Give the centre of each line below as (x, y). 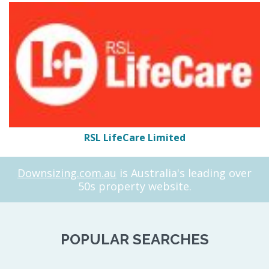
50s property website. (134, 186)
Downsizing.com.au (67, 173)
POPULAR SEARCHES (134, 239)
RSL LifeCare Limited (134, 137)
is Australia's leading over (184, 173)
